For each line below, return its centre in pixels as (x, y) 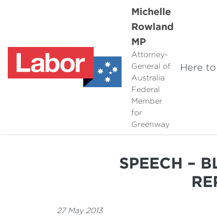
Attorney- (149, 54)
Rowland (152, 26)
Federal (145, 89)
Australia (148, 78)
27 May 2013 (80, 210)
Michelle (151, 11)
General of (151, 66)
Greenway (150, 124)
